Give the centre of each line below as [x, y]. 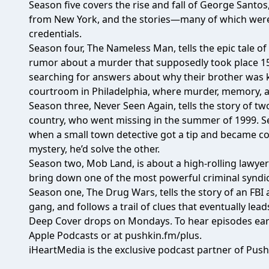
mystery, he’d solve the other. [94, 149]
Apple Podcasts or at [77, 235]
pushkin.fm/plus [162, 235]
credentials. [55, 34]
